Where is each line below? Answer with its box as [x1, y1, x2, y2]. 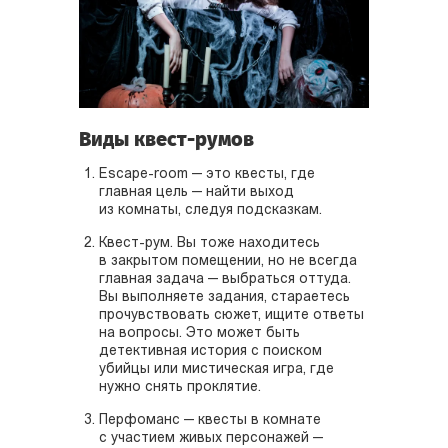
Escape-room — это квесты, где [99, 167, 315, 183]
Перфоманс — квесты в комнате [99, 413, 321, 429]
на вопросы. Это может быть [99, 326, 300, 342]
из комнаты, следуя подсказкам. [99, 203, 322, 219]
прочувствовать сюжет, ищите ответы [99, 308, 364, 324]
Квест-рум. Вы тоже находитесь [99, 236, 320, 252]
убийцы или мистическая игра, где [99, 362, 334, 378]
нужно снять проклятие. [99, 380, 261, 396]
